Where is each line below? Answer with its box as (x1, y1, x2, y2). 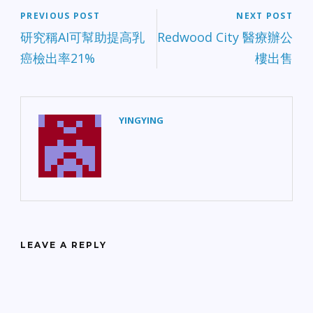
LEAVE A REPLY (20, 239, 107, 250)
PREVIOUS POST (20, 9, 100, 22)
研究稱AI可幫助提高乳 (20, 28, 145, 45)
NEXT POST (236, 9, 293, 22)
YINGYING (119, 113, 163, 126)
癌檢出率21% (20, 49, 95, 66)
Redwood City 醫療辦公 (157, 28, 293, 45)
